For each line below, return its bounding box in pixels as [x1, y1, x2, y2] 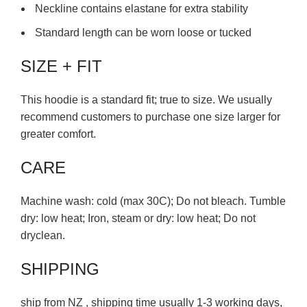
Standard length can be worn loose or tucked [32, 27, 251, 38]
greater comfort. [21, 128, 96, 140]
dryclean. [21, 230, 65, 241]
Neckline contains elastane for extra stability [32, 3, 248, 14]
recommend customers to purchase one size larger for [21, 111, 280, 123]
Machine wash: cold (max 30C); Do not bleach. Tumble [21, 195, 286, 207]
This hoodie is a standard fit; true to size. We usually [21, 94, 272, 106]
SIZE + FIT [21, 57, 102, 75]
